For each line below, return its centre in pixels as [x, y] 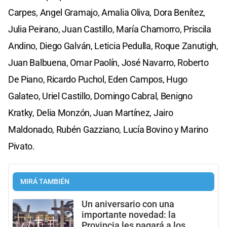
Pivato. [22, 146]
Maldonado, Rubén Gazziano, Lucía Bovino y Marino [108, 130]
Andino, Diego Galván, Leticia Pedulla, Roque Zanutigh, [113, 46]
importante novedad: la [129, 215]
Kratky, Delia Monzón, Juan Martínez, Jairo [91, 113]
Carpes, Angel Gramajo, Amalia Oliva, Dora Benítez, [107, 13]
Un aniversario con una [128, 204]
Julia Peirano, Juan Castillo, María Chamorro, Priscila [110, 29]
